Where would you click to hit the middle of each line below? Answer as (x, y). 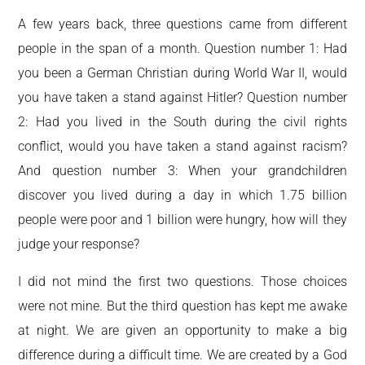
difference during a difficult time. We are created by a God (182, 354)
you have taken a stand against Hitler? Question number (182, 97)
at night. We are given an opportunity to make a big (182, 330)
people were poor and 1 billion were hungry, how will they (182, 219)
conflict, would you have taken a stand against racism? (182, 146)
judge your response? (79, 244)
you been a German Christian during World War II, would (182, 73)
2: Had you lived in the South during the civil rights (182, 121)
